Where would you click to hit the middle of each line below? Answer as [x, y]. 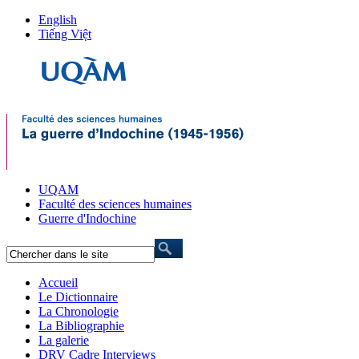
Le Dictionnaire [78, 297]
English [58, 20]
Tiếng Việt [65, 34]
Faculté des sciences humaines [115, 204]
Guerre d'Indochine [87, 218]
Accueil [58, 282]
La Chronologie [79, 311]
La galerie [64, 340]
